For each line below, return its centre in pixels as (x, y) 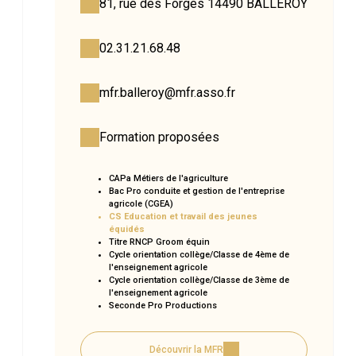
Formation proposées (159, 137)
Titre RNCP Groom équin (159, 242)
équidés (127, 230)
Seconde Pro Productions (163, 306)
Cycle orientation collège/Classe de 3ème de (199, 281)
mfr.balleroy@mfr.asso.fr (167, 93)
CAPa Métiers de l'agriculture (168, 179)
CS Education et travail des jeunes (183, 217)
